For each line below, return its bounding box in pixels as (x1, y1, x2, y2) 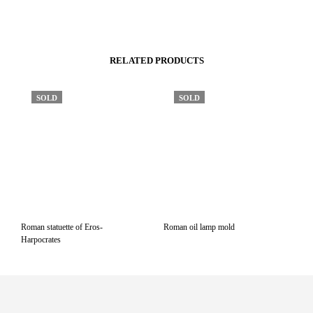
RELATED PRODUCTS (109, 55, 204, 66)
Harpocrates (21, 235, 61, 245)
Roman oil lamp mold (163, 222, 235, 232)
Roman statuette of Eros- (21, 222, 103, 232)
